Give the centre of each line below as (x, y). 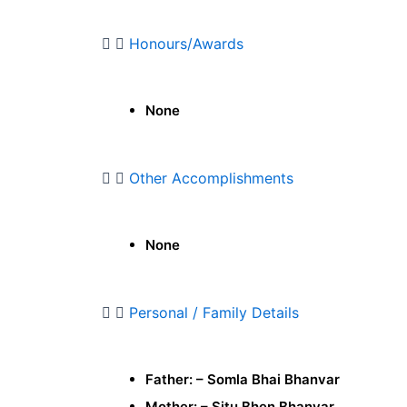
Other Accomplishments (211, 179)
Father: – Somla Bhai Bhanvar (243, 380)
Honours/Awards (186, 44)
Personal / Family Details (214, 313)
